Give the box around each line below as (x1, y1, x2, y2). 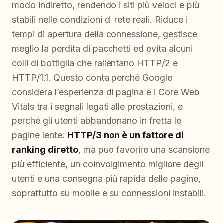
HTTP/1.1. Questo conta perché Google (12, 72, 172, 83)
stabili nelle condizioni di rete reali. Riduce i (12, 14, 188, 25)
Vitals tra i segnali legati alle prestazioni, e (12, 101, 183, 111)
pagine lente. (12, 130, 67, 140)
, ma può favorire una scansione (78, 144, 210, 155)
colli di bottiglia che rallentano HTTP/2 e (12, 58, 178, 68)
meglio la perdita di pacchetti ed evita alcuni (12, 43, 193, 54)
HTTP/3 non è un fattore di (67, 130, 184, 140)
